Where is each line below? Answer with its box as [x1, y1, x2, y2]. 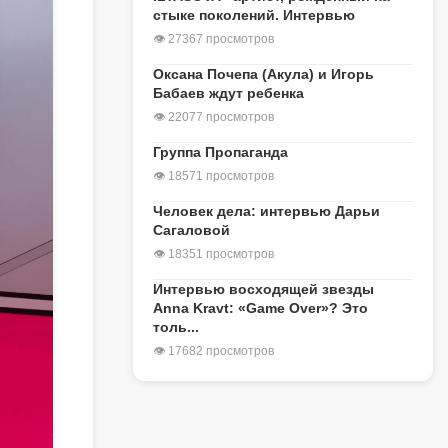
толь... [153, 319, 199, 335]
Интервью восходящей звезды [153, 281, 374, 297]
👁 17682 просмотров [153, 344, 274, 358]
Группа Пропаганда [153, 144, 288, 160]
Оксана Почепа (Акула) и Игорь [153, 66, 374, 82]
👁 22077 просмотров [153, 110, 274, 124]
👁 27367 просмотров [153, 32, 274, 46]
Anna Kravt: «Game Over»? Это [153, 300, 368, 316]
